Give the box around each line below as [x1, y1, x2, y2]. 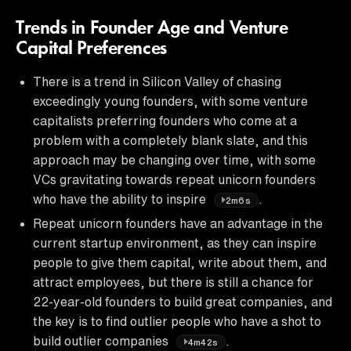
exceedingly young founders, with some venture [33, 94, 308, 107]
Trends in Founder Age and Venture [16, 19, 288, 38]
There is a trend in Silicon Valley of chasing [33, 74, 281, 88]
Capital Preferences [16, 39, 167, 59]
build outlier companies [33, 334, 172, 347]
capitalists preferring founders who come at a [33, 114, 297, 127]
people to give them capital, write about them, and [33, 255, 327, 269]
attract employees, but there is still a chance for [33, 275, 313, 288]
